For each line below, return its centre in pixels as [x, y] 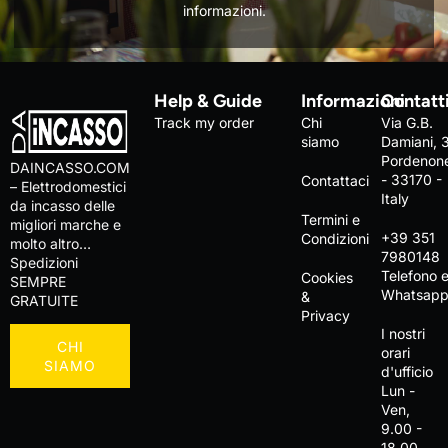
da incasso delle [62, 205]
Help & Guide [208, 100]
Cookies [326, 277]
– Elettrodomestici [68, 186]
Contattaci [334, 180]
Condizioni [334, 238]
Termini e [330, 219]
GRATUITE [44, 300]
